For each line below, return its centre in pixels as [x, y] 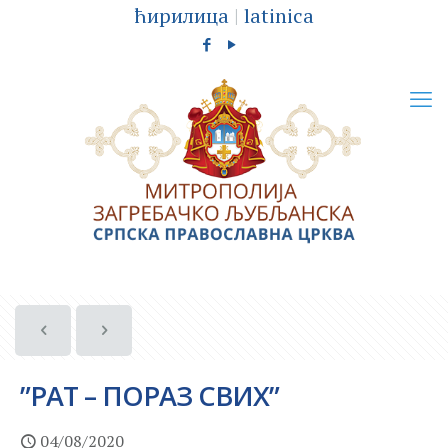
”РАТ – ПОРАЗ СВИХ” [149, 395]
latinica [279, 15]
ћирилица [181, 15]
